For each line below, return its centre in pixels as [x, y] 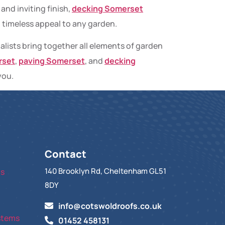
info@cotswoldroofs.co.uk [110, 206]
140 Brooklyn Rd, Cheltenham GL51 [106, 171]
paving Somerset [52, 61]
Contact [66, 154]
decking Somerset [107, 8]
